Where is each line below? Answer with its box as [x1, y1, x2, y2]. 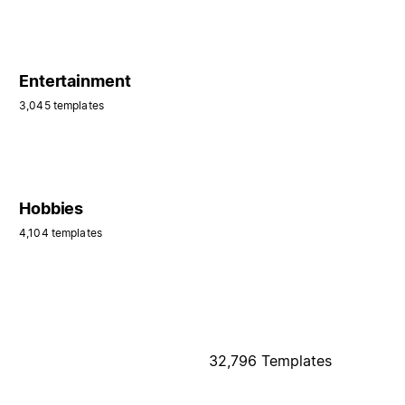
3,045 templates [19, 98, 104, 112]
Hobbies [19, 198, 84, 218]
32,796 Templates [209, 351, 333, 370]
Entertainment [19, 71, 131, 90]
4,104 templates [19, 225, 102, 240]
